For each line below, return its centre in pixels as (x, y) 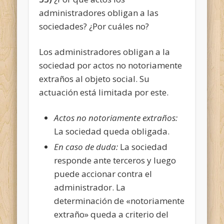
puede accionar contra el (103, 173)
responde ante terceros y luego (115, 160)
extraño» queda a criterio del (111, 214)
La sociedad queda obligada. (112, 131)
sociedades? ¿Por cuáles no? (94, 26)
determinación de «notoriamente (119, 200)
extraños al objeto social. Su (94, 78)
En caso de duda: (86, 146)
